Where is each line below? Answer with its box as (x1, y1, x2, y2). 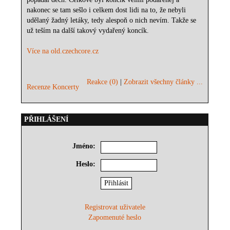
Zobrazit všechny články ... (124, 78, 203, 86)
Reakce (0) (87, 78, 119, 86)
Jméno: (72, 142, 96, 150)
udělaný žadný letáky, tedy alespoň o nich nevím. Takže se (27, 16, 197, 25)
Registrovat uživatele (84, 203, 145, 212)
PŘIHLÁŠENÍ (24, 116, 69, 124)
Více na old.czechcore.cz (27, 47, 99, 55)
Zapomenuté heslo (88, 214, 142, 222)
